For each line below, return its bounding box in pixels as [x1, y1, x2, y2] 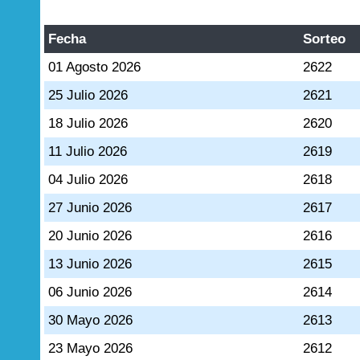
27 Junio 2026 [48, 200, 133, 215]
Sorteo [303, 31, 346, 47]
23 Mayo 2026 [48, 341, 133, 356]
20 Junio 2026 [48, 228, 133, 243]
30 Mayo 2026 [48, 313, 133, 328]
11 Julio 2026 [48, 144, 128, 159]
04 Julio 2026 [48, 172, 129, 187]
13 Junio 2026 [48, 256, 133, 272]
